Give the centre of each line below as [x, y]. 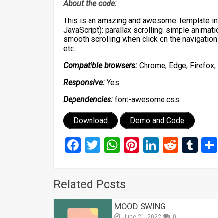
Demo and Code [157, 120]
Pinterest [170, 145]
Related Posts [90, 184]
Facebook [113, 145]
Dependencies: [88, 99]
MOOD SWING [140, 206]
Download [91, 120]
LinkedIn [187, 145]
